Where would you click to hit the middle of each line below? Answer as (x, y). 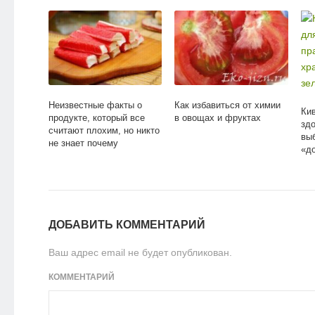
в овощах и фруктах (218, 118)
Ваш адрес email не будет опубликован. (140, 252)
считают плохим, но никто (104, 131)
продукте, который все (96, 118)
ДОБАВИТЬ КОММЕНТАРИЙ (127, 224)
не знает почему (83, 143)
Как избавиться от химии (228, 105)
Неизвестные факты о (95, 105)
